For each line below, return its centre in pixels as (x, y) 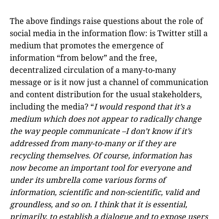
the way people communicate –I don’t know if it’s (101, 131)
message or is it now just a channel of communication (109, 82)
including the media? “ (52, 106)
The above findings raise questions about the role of (106, 21)
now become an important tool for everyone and (100, 167)
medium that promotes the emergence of (87, 45)
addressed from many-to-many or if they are (93, 143)
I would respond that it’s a (142, 106)
